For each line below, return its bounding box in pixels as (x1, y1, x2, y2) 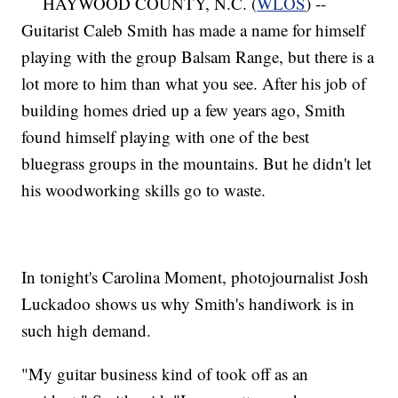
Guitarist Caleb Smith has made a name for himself (21, 18, 366, 41)
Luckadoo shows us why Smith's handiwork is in (21, 291, 355, 314)
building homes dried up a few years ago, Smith (21, 98, 346, 121)
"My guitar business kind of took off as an (21, 362, 309, 385)
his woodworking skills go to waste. (21, 178, 267, 201)
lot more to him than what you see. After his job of (21, 71, 367, 94)
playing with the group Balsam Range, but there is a (21, 44, 375, 68)
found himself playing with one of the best (21, 124, 310, 147)
